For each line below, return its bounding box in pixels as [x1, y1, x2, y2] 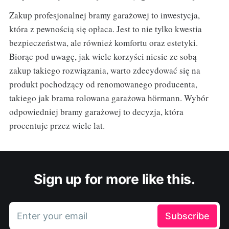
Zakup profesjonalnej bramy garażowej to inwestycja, [9, 9, 200, 21]
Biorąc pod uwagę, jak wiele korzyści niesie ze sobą [9, 51, 197, 63]
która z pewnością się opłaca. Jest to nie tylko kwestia [9, 23, 202, 35]
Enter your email [16, 211, 87, 222]
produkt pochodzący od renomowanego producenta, [9, 78, 197, 90]
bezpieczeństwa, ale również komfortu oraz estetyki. [9, 37, 198, 49]
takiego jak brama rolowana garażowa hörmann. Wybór [9, 92, 209, 104]
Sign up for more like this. [34, 171, 195, 188]
